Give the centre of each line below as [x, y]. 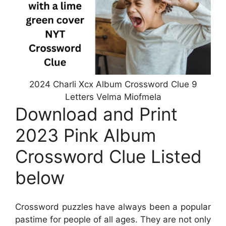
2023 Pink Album [86, 135]
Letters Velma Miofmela [113, 97]
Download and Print [96, 114]
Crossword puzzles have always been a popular [113, 207]
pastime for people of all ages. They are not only [113, 220]
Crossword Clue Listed [108, 156]
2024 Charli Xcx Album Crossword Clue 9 [113, 84]
